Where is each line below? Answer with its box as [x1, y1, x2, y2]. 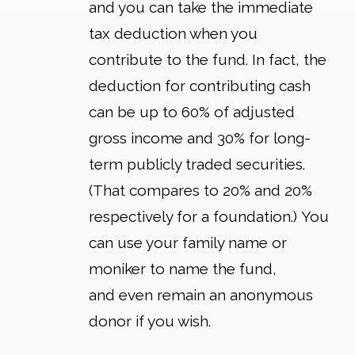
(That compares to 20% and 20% [89, 181, 312, 200]
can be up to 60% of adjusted [89, 103, 295, 121]
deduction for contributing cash [89, 77, 311, 95]
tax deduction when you [89, 25, 258, 43]
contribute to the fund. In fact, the [89, 51, 326, 69]
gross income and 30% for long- [89, 129, 311, 147]
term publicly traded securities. [89, 155, 305, 174]
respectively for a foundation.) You [89, 208, 329, 226]
